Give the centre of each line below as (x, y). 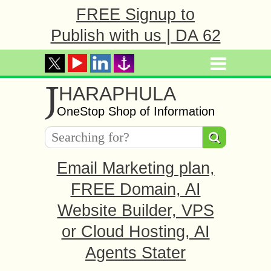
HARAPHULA (117, 94)
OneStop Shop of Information (136, 111)
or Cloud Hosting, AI (135, 232)
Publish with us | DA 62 (135, 36)
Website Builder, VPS (135, 211)
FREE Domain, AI (135, 189)
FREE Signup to (135, 15)
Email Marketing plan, (135, 168)
